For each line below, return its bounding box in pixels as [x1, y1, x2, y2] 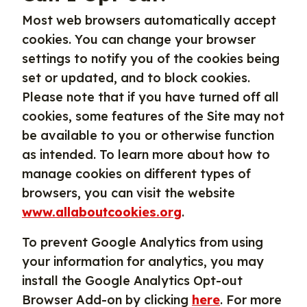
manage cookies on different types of [22, 166, 251, 182]
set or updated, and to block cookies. [22, 70, 250, 86]
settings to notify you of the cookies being [22, 51, 280, 66]
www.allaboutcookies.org [22, 204, 182, 220]
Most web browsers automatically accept [22, 12, 276, 28]
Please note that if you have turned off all [22, 89, 279, 105]
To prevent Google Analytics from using [22, 234, 263, 250]
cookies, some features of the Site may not [22, 108, 284, 124]
